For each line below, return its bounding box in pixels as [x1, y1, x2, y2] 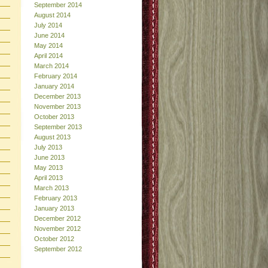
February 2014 [34, 72, 77, 80]
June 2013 [34, 153, 65, 161]
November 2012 [34, 224, 81, 232]
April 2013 [34, 173, 63, 181]
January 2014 [34, 82, 74, 90]
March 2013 [34, 184, 69, 191]
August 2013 [34, 133, 71, 141]
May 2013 [34, 163, 63, 171]
